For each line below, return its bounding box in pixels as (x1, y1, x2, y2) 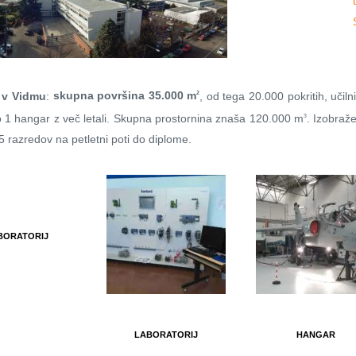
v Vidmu (2, 89, 46, 103)
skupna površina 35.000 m (52, 89, 197, 103)
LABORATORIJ (133, 330, 198, 340)
